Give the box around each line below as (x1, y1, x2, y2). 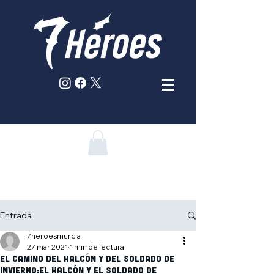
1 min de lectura (70, 242, 124, 251)
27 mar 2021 (27, 242, 68, 251)
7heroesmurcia (27, 231, 81, 240)
